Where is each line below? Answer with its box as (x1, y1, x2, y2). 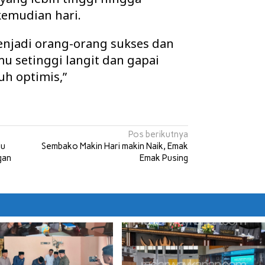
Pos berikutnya (128, 129, 189, 140)
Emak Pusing (140, 153, 189, 164)
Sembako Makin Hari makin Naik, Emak (41, 141, 189, 152)
